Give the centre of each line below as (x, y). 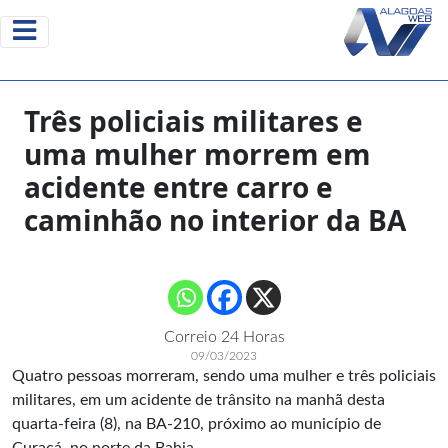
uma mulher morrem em (197, 154)
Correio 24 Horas (224, 337)
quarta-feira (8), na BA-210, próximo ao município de (196, 424)
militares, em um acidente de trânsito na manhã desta (198, 400)
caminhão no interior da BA (215, 220)
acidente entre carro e (178, 187)
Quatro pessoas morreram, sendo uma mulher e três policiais (224, 376)
